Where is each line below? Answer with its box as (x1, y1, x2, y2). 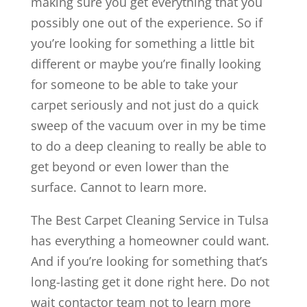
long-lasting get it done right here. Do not (30, 273, 269, 290)
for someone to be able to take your (30, 75, 238, 93)
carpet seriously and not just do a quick (30, 96, 258, 113)
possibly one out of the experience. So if (30, 14, 262, 31)
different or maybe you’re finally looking (30, 55, 261, 72)
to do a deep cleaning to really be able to (30, 137, 267, 154)
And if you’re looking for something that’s (30, 252, 268, 269)
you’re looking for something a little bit (30, 34, 254, 51)
